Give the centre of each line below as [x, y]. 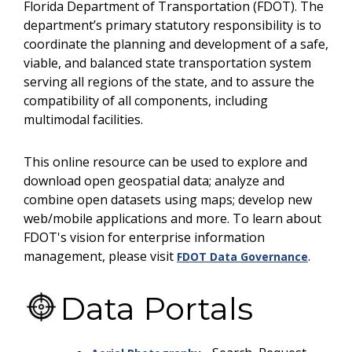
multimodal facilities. [83, 119]
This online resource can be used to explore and [165, 162]
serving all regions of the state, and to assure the [169, 82]
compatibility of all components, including [146, 101]
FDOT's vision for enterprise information [144, 237]
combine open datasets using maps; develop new [168, 200]
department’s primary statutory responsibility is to [172, 25]
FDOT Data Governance [242, 257]
